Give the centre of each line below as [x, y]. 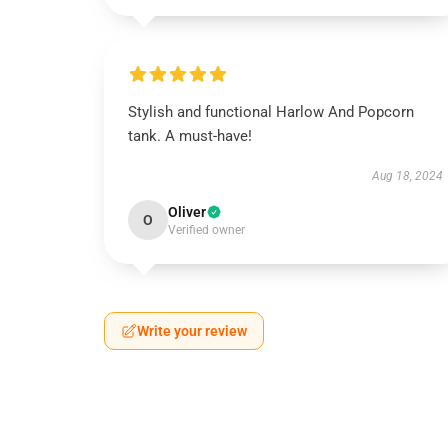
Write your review [192, 331]
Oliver [187, 212]
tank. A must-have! [190, 136]
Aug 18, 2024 [407, 176]
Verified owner [206, 230]
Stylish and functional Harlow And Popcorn [271, 112]
